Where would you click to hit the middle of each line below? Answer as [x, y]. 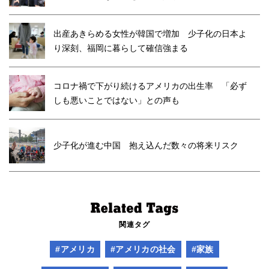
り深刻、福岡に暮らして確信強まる [121, 48]
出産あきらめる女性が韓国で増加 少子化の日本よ [150, 33]
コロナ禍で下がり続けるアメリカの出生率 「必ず [150, 86]
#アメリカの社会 [143, 249]
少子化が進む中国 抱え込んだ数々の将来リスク [146, 145]
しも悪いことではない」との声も [116, 100]
